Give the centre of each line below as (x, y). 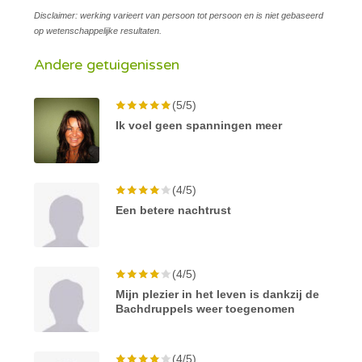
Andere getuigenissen (107, 64)
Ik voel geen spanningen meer (199, 125)
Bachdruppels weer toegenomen (206, 309)
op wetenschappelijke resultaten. (98, 30)
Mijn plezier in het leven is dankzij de (218, 295)
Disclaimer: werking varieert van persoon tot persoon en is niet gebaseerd (179, 15)
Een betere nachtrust (174, 210)
